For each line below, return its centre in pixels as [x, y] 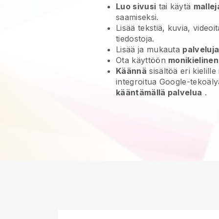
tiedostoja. [135, 39]
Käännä [131, 71]
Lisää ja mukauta [149, 49]
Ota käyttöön [142, 60]
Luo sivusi [136, 6]
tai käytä [175, 6]
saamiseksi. [137, 17]
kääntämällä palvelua [159, 92]
